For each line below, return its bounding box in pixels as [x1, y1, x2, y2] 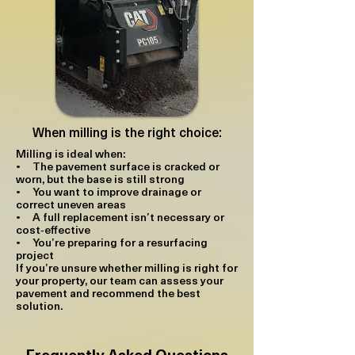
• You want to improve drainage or [16, 183, 201, 200]
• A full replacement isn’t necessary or [16, 208, 224, 225]
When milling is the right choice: [32, 122, 222, 141]
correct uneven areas [16, 196, 126, 212]
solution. [16, 297, 63, 314]
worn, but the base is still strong [16, 170, 185, 187]
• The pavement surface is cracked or [16, 158, 219, 174]
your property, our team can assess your [16, 272, 223, 288]
